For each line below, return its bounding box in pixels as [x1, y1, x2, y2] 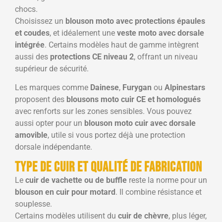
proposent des [15, 95, 66, 105]
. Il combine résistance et [115, 187, 202, 197]
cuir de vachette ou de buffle [25, 175, 127, 185]
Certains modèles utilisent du [15, 211, 118, 221]
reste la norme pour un [127, 175, 207, 185]
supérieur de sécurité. [15, 63, 89, 73]
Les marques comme [15, 83, 90, 93]
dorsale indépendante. [15, 142, 92, 152]
